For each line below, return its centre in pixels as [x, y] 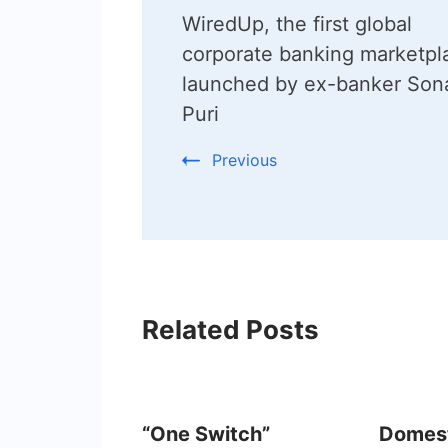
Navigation [235, 48]
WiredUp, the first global [297, 23]
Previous [244, 159]
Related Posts [230, 329]
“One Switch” [206, 433]
